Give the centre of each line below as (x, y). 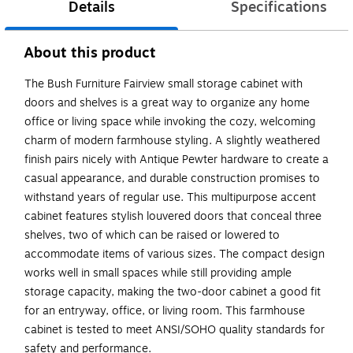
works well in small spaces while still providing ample (158, 273)
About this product (90, 52)
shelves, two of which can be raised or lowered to (152, 235)
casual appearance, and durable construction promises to (172, 178)
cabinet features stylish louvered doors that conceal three (173, 216)
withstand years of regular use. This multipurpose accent (170, 197)
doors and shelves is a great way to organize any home (167, 102)
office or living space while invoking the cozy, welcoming (170, 121)
